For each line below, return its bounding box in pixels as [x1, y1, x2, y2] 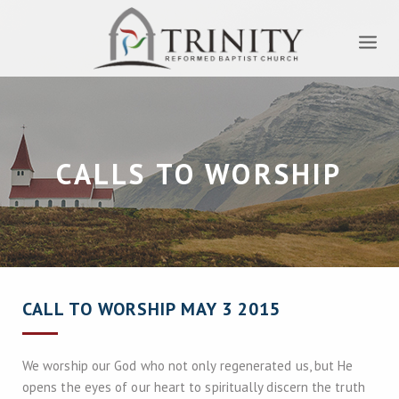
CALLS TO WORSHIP [56, 155, 343, 192]
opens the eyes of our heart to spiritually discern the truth [22, 379, 365, 395]
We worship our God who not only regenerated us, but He [22, 357, 354, 374]
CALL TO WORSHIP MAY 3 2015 [22, 297, 281, 321]
